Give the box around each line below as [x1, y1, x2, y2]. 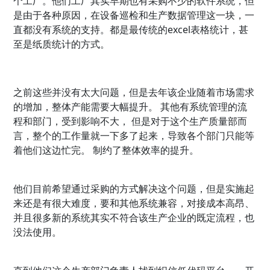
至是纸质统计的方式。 [13, 37, 110, 51]
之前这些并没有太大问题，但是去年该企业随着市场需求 [13, 86, 255, 99]
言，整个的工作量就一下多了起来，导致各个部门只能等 [13, 129, 255, 143]
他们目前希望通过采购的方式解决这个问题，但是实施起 [13, 182, 255, 196]
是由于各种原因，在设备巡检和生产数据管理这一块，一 [13, 8, 255, 22]
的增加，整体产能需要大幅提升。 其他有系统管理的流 [13, 100, 248, 114]
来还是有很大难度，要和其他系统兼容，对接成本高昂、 [13, 196, 255, 210]
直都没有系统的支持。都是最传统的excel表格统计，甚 [13, 23, 249, 37]
